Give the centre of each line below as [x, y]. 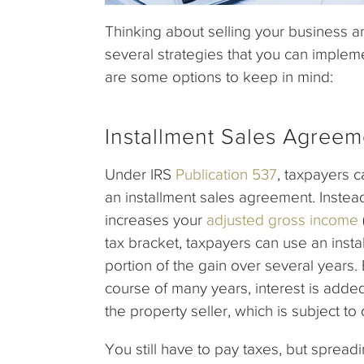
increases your [156, 220]
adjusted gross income [282, 220]
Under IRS [140, 175]
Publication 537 [226, 175]
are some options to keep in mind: [219, 77]
